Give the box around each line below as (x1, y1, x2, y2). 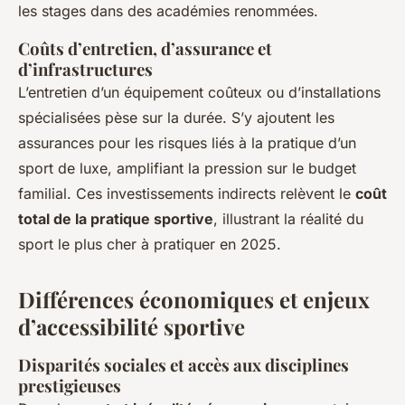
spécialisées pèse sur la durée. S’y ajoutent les (18, 108, 334, 127)
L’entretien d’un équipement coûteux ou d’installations (18, 82, 381, 101)
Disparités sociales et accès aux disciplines (18, 353, 349, 376)
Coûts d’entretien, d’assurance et (18, 36, 272, 60)
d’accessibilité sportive (18, 311, 245, 341)
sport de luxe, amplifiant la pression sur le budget (18, 158, 356, 177)
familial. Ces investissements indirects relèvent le (18, 184, 355, 202)
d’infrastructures (18, 57, 153, 80)
